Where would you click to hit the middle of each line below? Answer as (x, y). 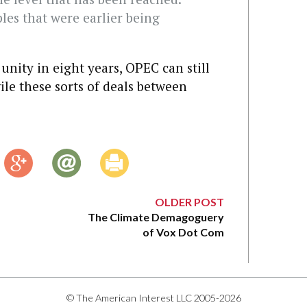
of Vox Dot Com (183, 232)
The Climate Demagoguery (156, 217)
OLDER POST (189, 202)
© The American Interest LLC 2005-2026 (153, 298)
